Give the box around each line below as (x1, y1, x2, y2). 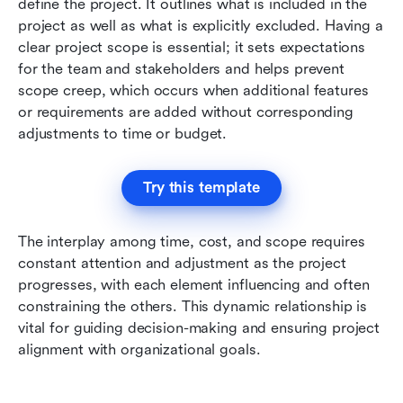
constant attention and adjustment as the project (18, 254, 346, 272)
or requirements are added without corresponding (18, 103, 354, 121)
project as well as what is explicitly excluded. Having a (18, 16, 383, 34)
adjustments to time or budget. (18, 124, 228, 142)
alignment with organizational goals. (18, 340, 261, 358)
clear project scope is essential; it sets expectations (18, 38, 366, 56)
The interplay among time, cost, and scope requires (18, 232, 365, 250)
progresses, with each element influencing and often (18, 275, 370, 293)
